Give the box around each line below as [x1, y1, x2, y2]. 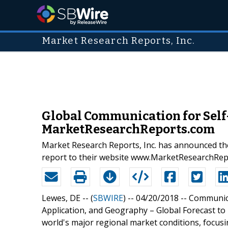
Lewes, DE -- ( [42, 192, 93, 204]
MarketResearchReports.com [42, 122, 215, 136]
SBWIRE [93, 192, 123, 204]
